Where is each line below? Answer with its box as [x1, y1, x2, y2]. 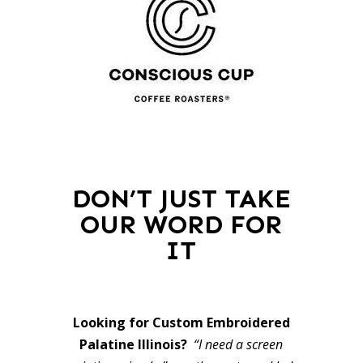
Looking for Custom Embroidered [72, 314, 290, 331]
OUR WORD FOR [80, 209, 283, 240]
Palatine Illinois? [79, 335, 191, 353]
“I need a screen [190, 335, 284, 353]
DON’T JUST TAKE [71, 183, 291, 214]
